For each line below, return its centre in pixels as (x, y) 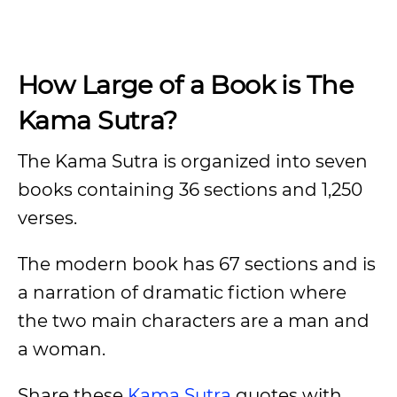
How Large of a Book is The (186, 85)
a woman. (62, 349)
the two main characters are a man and (194, 321)
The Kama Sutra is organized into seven (193, 161)
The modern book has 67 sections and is (197, 264)
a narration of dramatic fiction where (182, 292)
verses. (47, 218)
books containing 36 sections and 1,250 (190, 190)
